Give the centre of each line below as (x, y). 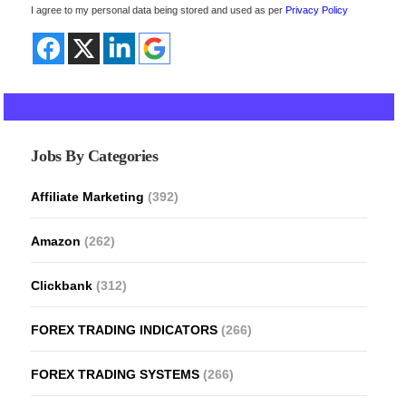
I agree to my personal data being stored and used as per (159, 10)
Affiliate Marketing (88, 196)
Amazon (56, 241)
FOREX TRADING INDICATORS (125, 329)
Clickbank (62, 285)
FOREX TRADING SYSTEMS (116, 374)
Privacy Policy (317, 10)
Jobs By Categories (95, 155)
